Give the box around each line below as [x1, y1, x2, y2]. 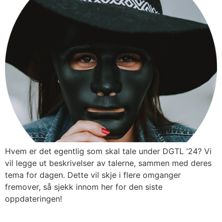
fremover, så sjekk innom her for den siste [5, 182, 163, 192]
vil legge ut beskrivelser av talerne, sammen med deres [5, 158, 212, 168]
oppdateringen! [5, 194, 62, 204]
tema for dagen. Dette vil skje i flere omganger [5, 170, 181, 180]
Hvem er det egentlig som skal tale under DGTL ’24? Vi [5, 146, 212, 157]
